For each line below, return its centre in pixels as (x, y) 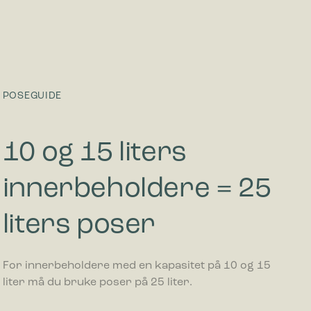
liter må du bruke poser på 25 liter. (97, 283)
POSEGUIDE (32, 96)
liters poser (79, 226)
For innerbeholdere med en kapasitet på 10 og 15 (136, 266)
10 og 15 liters (94, 154)
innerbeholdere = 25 (137, 190)
